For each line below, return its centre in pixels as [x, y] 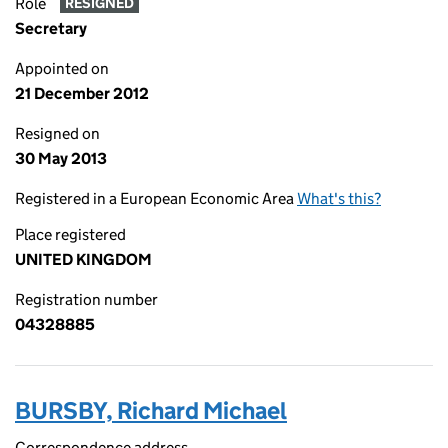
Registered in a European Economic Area [156, 198]
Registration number [86, 299]
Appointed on [62, 68]
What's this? [339, 198]
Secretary [51, 28]
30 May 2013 [61, 158]
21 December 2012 [82, 93]
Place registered [70, 234]
